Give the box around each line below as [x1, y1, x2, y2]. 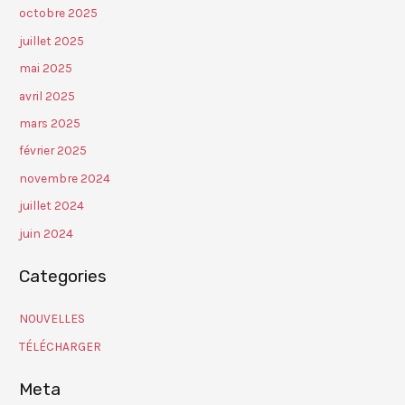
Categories [19, 266, 108, 287]
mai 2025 [19, 61, 73, 76]
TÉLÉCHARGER [19, 338, 102, 353]
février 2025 [19, 143, 88, 158]
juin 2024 [19, 225, 74, 240]
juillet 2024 [19, 198, 85, 213]
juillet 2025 [19, 33, 85, 48]
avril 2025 [19, 88, 76, 103]
